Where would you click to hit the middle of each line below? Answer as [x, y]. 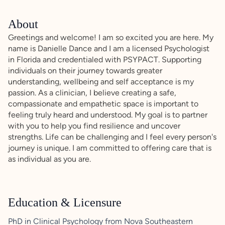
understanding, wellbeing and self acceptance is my [101, 82]
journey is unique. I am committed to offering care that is [110, 148]
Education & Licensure [65, 203]
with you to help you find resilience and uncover [94, 126]
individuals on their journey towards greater [85, 71]
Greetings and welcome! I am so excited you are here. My [111, 38]
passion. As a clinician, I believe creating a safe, [92, 93]
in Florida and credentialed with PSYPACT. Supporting [105, 60]
